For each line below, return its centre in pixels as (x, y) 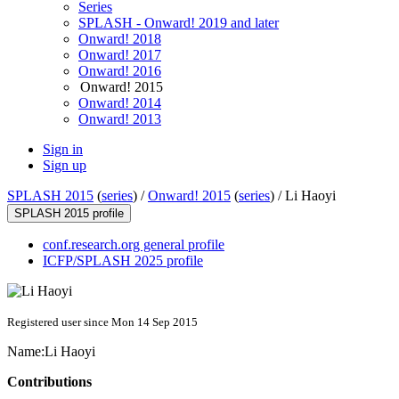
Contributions (49, 382)
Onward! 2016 (120, 71)
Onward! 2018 (120, 39)
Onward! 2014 (120, 103)
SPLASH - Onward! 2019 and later (179, 23)
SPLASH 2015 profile (69, 214)
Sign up (65, 166)
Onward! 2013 (120, 119)
